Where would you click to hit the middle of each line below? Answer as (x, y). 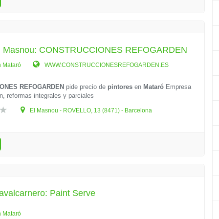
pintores (120, 87)
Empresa (178, 87)
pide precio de (86, 87)
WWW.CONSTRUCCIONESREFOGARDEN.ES (106, 65)
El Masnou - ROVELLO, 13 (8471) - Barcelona (90, 110)
